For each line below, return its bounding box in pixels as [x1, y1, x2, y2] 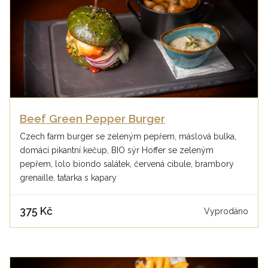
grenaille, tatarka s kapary [20, 173, 117, 183]
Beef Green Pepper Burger [20, 112, 165, 126]
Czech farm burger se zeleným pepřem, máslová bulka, [20, 132, 236, 142]
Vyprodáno [204, 206, 248, 216]
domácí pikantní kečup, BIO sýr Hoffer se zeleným [20, 145, 214, 156]
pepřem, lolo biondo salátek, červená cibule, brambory [20, 159, 234, 169]
